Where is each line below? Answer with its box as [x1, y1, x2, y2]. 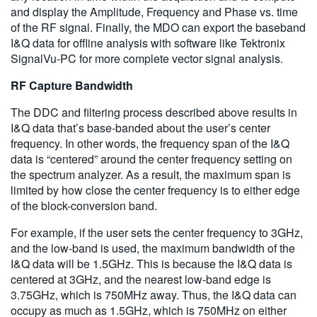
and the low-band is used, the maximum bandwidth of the [11, 239, 295, 256]
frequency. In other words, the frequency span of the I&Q [11, 134, 289, 151]
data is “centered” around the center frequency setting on [11, 150, 292, 167]
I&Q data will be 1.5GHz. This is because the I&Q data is [11, 255, 292, 272]
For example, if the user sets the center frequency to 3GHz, [11, 224, 303, 241]
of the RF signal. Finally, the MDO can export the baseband [11, 18, 306, 35]
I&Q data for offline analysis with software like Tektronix [11, 34, 285, 51]
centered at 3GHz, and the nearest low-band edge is [11, 270, 271, 287]
